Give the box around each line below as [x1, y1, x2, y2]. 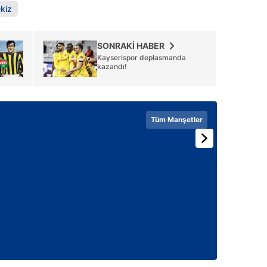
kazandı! [97, 62, 127, 71]
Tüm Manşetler [151, 115, 203, 124]
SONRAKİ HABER [97, 41, 164, 51]
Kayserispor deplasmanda [97, 53, 186, 62]
